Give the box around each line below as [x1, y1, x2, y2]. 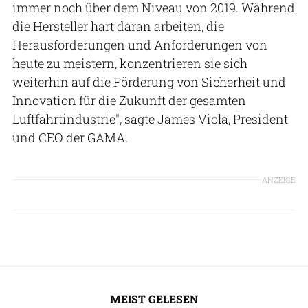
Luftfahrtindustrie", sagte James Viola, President [12, 110, 288, 127]
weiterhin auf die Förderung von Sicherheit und [12, 73, 286, 90]
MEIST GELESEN [110, 291, 198, 307]
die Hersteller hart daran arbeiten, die [12, 17, 224, 34]
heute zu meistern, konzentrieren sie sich [12, 54, 247, 71]
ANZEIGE [262, 175, 296, 186]
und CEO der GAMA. [12, 129, 128, 146]
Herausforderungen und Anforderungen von [12, 36, 267, 53]
